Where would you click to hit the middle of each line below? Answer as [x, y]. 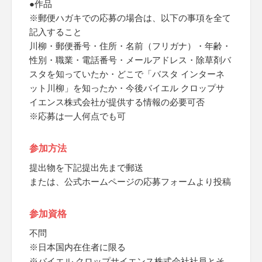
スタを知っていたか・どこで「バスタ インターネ [127, 74]
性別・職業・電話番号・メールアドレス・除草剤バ [130, 60]
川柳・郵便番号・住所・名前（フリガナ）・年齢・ [130, 46]
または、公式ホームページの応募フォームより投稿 [130, 182]
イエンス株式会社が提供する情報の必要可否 [117, 102]
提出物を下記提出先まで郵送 [86, 168]
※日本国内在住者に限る [77, 247]
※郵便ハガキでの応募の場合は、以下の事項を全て [130, 18]
